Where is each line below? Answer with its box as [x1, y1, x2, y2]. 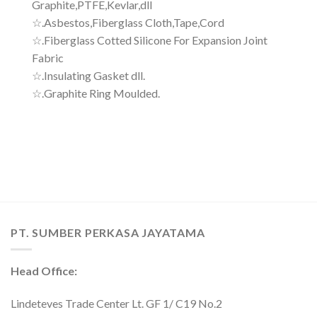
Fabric [32, 51, 64, 65]
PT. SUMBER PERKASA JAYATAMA [11, 225, 205, 239]
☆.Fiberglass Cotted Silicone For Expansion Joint [32, 33, 267, 47]
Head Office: [11, 264, 77, 278]
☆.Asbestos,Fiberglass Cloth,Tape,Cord [32, 16, 224, 30]
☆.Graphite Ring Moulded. [32, 86, 160, 100]
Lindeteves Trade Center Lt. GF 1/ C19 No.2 [11, 296, 222, 311]
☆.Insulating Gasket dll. [32, 69, 145, 83]
